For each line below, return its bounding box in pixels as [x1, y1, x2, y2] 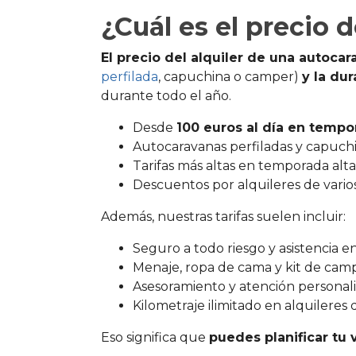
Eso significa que [101, 330, 209, 346]
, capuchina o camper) [158, 69, 302, 85]
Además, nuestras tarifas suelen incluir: [101, 209, 346, 225]
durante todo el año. [101, 88, 231, 104]
